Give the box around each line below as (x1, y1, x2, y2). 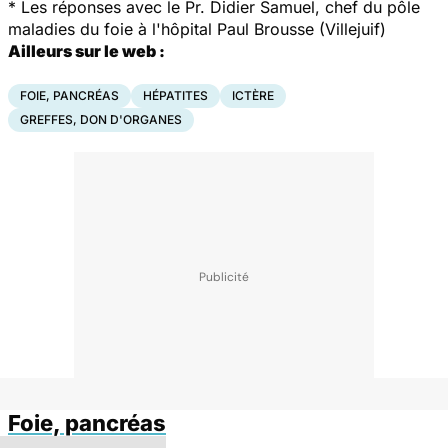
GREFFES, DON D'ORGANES (20, 112, 182, 128)
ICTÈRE (232, 88, 274, 104)
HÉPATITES (143, 88, 208, 104)
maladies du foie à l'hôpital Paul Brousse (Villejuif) (8, 19, 386, 40)
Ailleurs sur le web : (8, 41, 165, 62)
